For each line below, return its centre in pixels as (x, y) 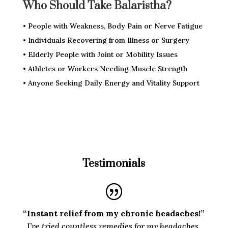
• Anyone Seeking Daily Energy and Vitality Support (111, 83)
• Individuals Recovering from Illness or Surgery (106, 40)
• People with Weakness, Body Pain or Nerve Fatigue (112, 26)
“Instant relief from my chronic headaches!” (114, 213)
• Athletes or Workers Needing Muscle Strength (105, 69)
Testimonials (114, 164)
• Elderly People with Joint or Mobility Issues (100, 55)
